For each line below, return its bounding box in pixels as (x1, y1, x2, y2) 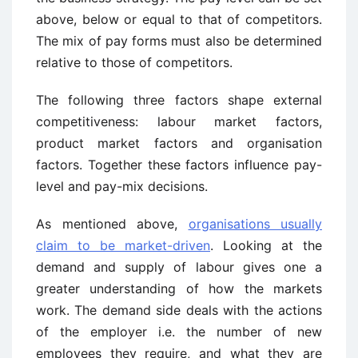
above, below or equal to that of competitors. (36, 11, 322, 28)
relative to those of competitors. (36, 54, 233, 71)
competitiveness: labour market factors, (36, 113, 322, 130)
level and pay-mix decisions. (36, 178, 208, 195)
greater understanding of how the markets (36, 280, 322, 297)
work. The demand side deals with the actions (36, 302, 322, 319)
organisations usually (188, 216, 322, 233)
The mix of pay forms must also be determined (36, 33, 322, 50)
